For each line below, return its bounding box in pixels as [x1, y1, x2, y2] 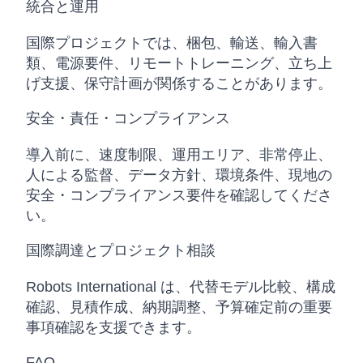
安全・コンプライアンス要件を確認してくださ [26, 187, 332, 203]
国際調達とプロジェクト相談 [26, 242, 216, 258]
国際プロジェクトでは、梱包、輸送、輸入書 [26, 35, 318, 51]
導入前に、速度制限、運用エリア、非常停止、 [26, 147, 332, 163]
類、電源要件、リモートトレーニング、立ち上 [26, 55, 332, 71]
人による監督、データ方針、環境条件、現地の [26, 167, 332, 183]
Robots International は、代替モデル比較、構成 [26, 279, 335, 295]
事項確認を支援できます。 [26, 319, 201, 335]
